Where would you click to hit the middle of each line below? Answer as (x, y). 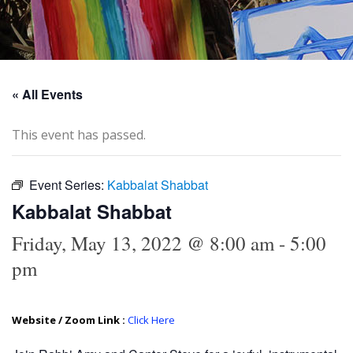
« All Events (47, 94)
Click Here (151, 320)
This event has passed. (79, 134)
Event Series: (68, 184)
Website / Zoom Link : (70, 320)
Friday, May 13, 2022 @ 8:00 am (143, 243)
